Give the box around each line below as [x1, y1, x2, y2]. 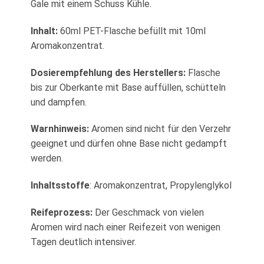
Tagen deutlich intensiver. [30, 236, 136, 247]
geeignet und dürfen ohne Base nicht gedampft [30, 138, 227, 150]
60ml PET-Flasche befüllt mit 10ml [57, 25, 206, 37]
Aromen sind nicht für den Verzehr [88, 123, 231, 135]
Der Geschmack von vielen [92, 206, 204, 218]
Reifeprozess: [30, 206, 93, 218]
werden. [30, 153, 63, 164]
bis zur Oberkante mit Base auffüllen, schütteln [30, 81, 226, 93]
